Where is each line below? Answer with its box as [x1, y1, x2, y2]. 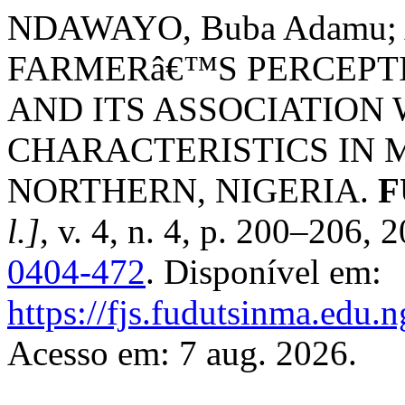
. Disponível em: [146, 252, 381, 291]
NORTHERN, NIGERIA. [7, 171, 378, 210]
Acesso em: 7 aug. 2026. [7, 334, 357, 372]
